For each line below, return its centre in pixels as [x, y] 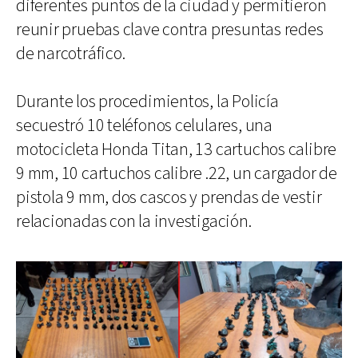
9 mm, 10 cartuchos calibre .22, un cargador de [177, 173]
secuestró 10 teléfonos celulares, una [144, 125]
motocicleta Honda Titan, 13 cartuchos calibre [177, 149]
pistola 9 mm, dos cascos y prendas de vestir [169, 197]
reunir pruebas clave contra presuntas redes [170, 30]
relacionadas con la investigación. [134, 221]
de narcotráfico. [71, 54]
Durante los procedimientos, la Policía [147, 101]
